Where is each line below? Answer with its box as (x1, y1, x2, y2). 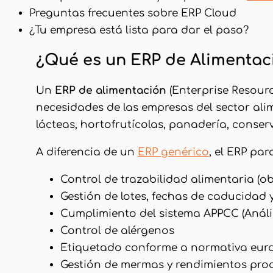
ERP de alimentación (55, 84, 166, 96)
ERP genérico (138, 146, 209, 158)
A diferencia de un (36, 146, 138, 158)
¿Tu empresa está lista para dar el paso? (29, 24, 249, 37)
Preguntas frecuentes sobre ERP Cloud (29, 7, 236, 19)
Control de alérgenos (60, 224, 174, 236)
